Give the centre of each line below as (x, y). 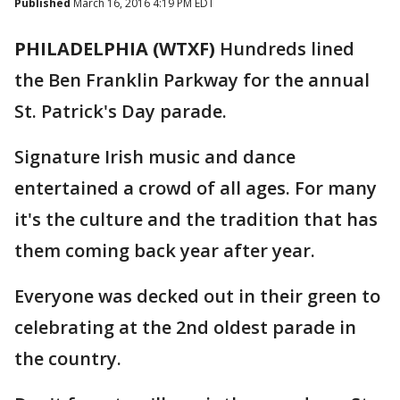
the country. (68, 358)
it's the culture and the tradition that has (196, 219)
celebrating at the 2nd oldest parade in (185, 327)
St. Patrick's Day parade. (121, 111)
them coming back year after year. (165, 250)
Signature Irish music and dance (155, 157)
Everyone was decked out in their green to (197, 296)
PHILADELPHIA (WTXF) (115, 49)
